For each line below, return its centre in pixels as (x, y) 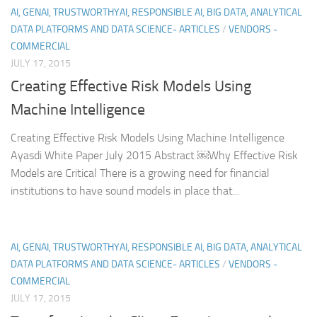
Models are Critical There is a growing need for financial (140, 173)
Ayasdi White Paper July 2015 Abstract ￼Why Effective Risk (154, 156)
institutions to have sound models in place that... (125, 191)
